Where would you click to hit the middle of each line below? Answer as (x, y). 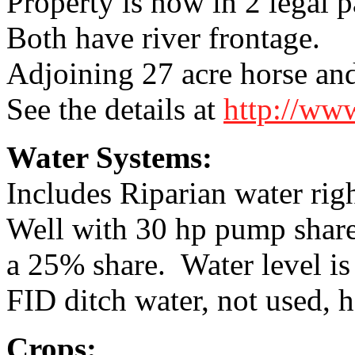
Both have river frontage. (163, 37)
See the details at (115, 109)
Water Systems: (109, 157)
